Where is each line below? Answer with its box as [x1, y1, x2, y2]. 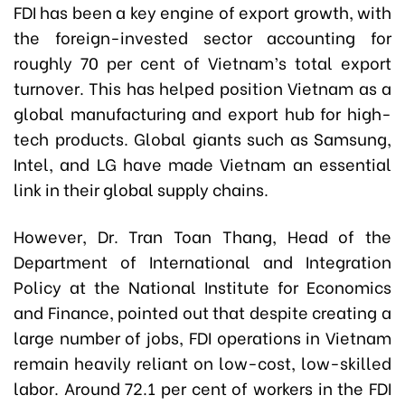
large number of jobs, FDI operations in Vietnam [14, 324, 391, 349]
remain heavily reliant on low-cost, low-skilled [14, 349, 391, 374]
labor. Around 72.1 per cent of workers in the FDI [14, 374, 391, 400]
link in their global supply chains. [14, 175, 268, 201]
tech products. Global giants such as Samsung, [14, 125, 391, 150]
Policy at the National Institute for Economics [14, 273, 391, 298]
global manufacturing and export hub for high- [14, 99, 391, 125]
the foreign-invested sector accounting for [14, 24, 391, 49]
